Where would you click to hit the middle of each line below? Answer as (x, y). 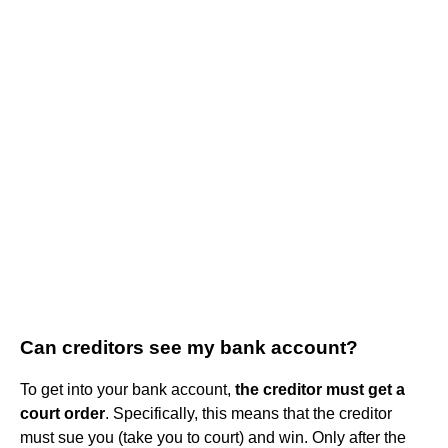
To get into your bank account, (127, 389)
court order (62, 413)
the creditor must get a (320, 389)
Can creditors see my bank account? (189, 347)
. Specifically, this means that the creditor (248, 413)
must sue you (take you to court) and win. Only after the (213, 437)
